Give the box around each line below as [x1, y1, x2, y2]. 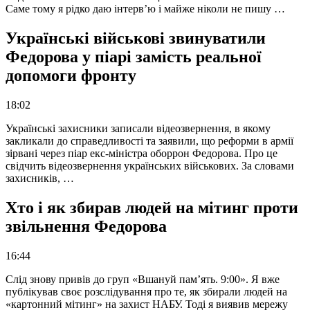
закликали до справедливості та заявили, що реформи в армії [6, 135, 293, 147]
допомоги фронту [6, 66, 136, 85]
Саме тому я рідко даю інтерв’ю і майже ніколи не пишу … [6, 3, 285, 15]
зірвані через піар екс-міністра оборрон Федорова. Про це [6, 147, 277, 160]
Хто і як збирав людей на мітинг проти [6, 198, 298, 217]
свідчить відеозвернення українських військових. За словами [6, 160, 294, 172]
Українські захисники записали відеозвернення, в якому [6, 122, 271, 135]
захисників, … [6, 172, 74, 185]
